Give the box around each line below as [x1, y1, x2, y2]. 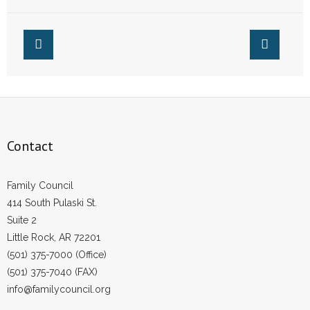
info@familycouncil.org [7, 284, 111, 295]
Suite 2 [7, 215, 37, 226]
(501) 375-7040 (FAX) [7, 266, 98, 277]
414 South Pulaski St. [7, 197, 97, 208]
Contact [7, 137, 53, 155]
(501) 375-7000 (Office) [7, 249, 107, 260]
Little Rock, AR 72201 [7, 232, 100, 243]
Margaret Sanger [124, 8, 194, 18]
